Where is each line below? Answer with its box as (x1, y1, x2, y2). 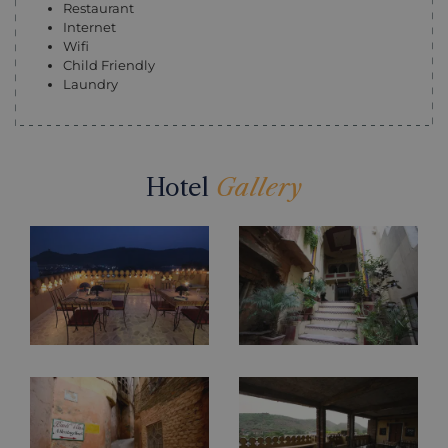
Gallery (216, 173, 302, 202)
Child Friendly (63, 57, 155, 73)
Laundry (63, 76, 118, 92)
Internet (63, 19, 116, 35)
